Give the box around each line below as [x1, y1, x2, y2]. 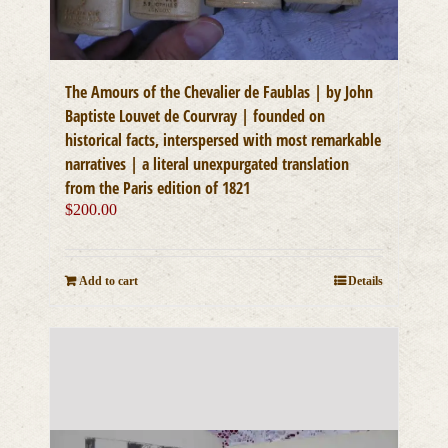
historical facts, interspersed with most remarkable [65, 129, 382, 152]
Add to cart [79, 274, 139, 289]
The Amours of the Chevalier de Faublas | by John [65, 81, 374, 104]
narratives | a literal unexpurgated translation [65, 153, 350, 176]
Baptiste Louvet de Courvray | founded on [65, 105, 326, 128]
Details [347, 274, 383, 289]
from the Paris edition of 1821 [65, 177, 251, 200]
